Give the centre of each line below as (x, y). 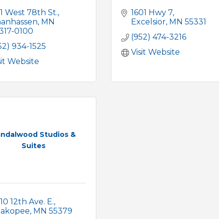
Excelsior (149, 22)
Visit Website (156, 52)
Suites (33, 146)
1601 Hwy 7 (152, 12)
